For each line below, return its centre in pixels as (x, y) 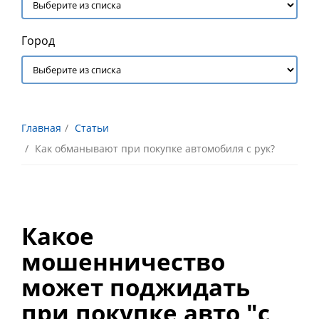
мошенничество (123, 262)
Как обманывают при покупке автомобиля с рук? (155, 148)
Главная (41, 127)
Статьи (92, 127)
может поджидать (136, 288)
